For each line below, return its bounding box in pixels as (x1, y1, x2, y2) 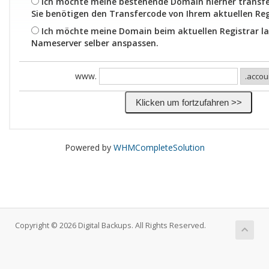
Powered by (64, 142, 113, 154)
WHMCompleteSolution (113, 142, 205, 154)
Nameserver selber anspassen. (31, 37, 159, 49)
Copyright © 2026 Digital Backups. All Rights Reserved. (15, 220, 206, 231)
